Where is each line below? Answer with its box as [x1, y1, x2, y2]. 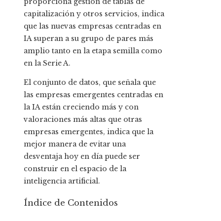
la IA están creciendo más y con [24, 103, 139, 112]
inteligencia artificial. [24, 177, 100, 186]
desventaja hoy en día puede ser [24, 152, 140, 161]
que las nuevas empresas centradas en [24, 22, 161, 31]
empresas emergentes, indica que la [24, 127, 153, 137]
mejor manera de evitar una [24, 140, 126, 149]
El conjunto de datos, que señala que [24, 78, 156, 87]
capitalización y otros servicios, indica [24, 9, 164, 19]
